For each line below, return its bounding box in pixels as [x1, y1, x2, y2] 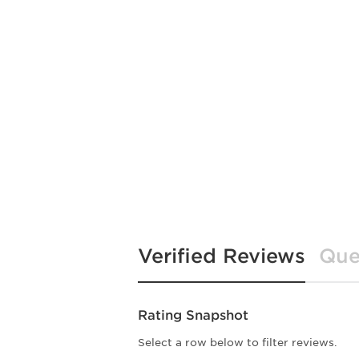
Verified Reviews [138, 244, 305, 268]
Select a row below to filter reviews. [138, 335, 337, 349]
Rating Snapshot [138, 306, 248, 323]
